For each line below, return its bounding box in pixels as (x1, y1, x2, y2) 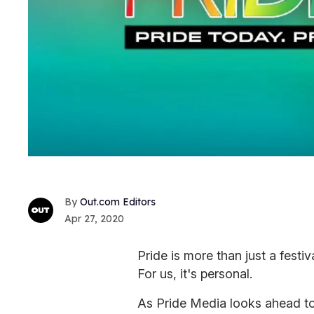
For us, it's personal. (137, 266, 252, 282)
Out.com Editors (80, 196, 156, 209)
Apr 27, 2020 (64, 212, 124, 226)
